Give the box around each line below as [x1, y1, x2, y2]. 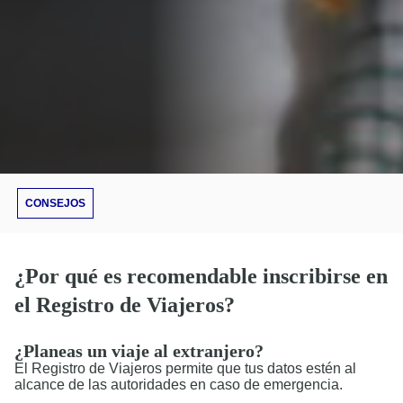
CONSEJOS [24, 197, 85, 210]
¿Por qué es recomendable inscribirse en [14, 264, 388, 289]
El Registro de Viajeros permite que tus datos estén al [14, 361, 356, 377]
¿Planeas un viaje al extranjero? [14, 341, 264, 362]
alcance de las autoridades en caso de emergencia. [14, 377, 343, 393]
